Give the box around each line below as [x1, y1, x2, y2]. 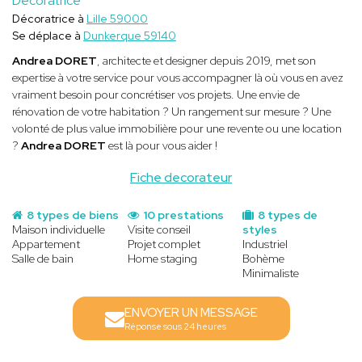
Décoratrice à [12, 11, 86, 26]
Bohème [242, 250, 285, 266]
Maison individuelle [12, 221, 105, 237]
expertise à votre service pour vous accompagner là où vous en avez [12, 69, 343, 85]
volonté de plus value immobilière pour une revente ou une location [12, 120, 342, 136]
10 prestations [140, 207, 224, 222]
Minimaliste [242, 265, 300, 280]
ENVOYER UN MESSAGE [124, 304, 258, 321]
